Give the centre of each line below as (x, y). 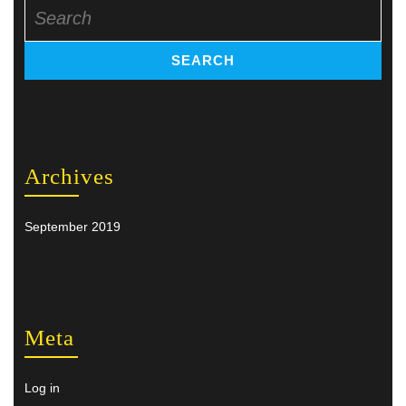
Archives (69, 176)
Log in (42, 387)
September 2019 (72, 226)
